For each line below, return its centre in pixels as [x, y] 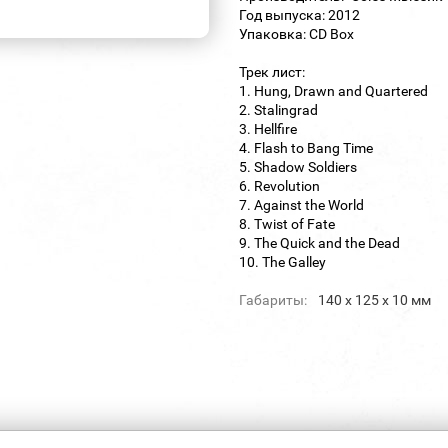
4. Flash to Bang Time [306, 147]
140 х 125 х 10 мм [374, 299]
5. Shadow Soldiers [298, 166]
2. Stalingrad [278, 109]
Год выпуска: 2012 [299, 14]
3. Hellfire [268, 128]
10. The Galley [282, 261]
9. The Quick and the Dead [319, 242]
